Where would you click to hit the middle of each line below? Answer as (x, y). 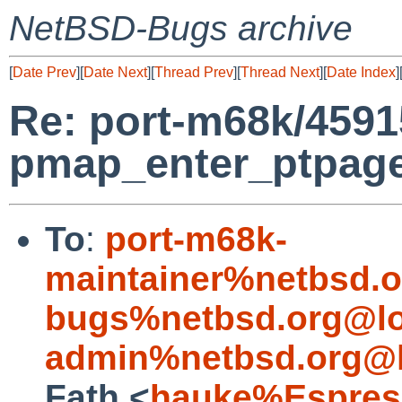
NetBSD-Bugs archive (181, 28)
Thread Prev (194, 72)
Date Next (115, 72)
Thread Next (280, 72)
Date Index (361, 72)
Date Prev (44, 72)
